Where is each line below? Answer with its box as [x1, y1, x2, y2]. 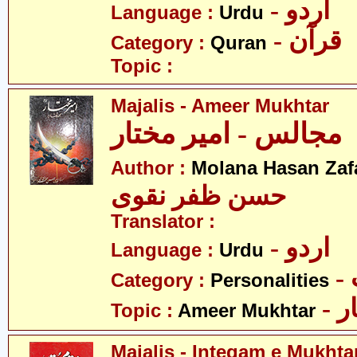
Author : [111, 158, 191, 178]
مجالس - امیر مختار [111, 118, 342, 150]
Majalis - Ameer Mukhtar [111, 96, 329, 116]
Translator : [111, 211, 215, 232]
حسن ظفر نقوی [111, 182, 286, 210]
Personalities [210, 270, 329, 291]
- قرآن [288, 26, 342, 55]
